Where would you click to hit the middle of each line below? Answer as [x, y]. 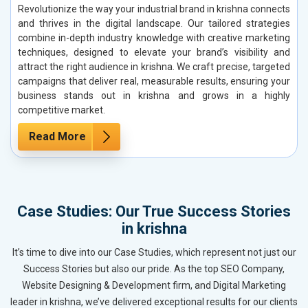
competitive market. [62, 110]
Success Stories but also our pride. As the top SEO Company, [154, 268]
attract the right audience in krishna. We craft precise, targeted [154, 66]
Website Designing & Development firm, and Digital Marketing [154, 285]
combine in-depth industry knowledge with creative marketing [154, 37]
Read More [57, 136]
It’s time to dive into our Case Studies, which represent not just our [154, 252]
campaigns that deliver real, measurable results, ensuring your [154, 81]
